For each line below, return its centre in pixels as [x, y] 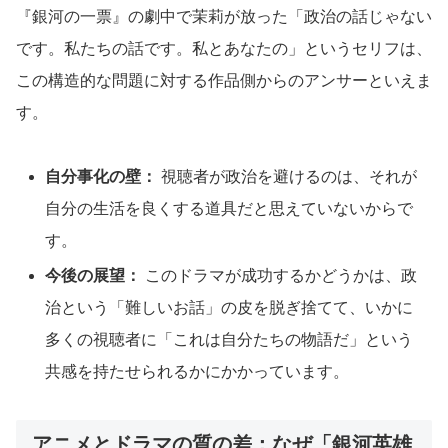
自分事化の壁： [101, 176]
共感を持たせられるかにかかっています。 [197, 371]
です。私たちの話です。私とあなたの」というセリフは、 [224, 48]
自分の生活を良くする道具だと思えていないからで [229, 208]
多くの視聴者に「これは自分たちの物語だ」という [229, 339]
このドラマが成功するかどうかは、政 [279, 275]
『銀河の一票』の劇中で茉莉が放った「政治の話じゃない [224, 16]
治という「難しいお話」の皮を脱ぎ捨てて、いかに [229, 307]
